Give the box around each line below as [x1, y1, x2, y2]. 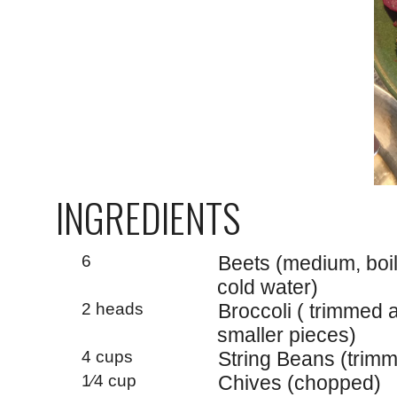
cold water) [217, 275, 319, 299]
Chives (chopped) [217, 370, 381, 394]
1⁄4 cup [81, 370, 136, 390]
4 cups [81, 346, 133, 366]
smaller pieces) [217, 323, 357, 346]
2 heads [81, 299, 144, 318]
